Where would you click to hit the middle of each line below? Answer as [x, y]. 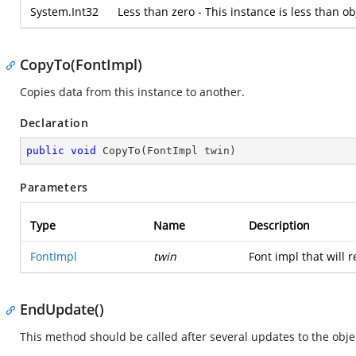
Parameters [54, 187]
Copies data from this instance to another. [132, 92]
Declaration [54, 123]
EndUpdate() [62, 309]
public [45, 151]
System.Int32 [64, 12]
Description [279, 225]
